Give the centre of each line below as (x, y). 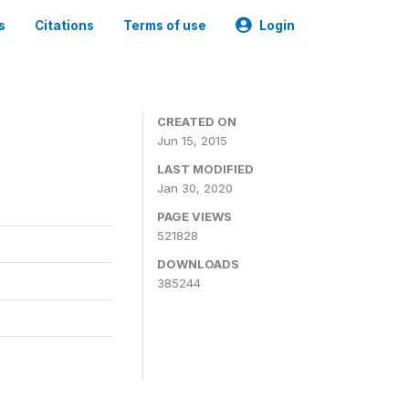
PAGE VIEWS (194, 216)
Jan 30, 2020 (195, 188)
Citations (64, 26)
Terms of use (165, 26)
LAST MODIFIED (205, 169)
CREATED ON (197, 121)
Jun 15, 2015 (192, 141)
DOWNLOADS (198, 264)
